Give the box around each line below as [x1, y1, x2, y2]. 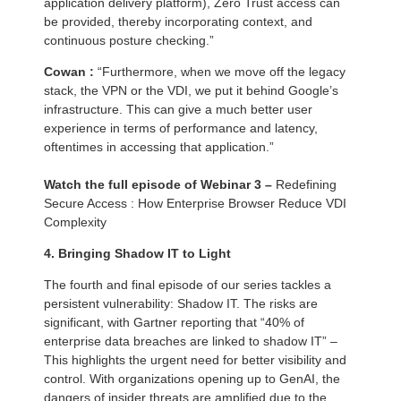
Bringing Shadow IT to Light [58, 246, 231, 261]
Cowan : [44, 64, 98, 80]
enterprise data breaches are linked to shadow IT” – [44, 334, 337, 349]
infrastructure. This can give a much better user [44, 102, 312, 117]
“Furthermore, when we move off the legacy [98, 64, 346, 80]
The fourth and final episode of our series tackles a [44, 277, 331, 293]
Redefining [272, 177, 337, 192]
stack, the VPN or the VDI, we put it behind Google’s [44, 83, 338, 98]
